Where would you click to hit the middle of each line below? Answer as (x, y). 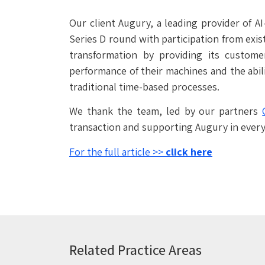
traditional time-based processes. (144, 87)
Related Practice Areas (135, 250)
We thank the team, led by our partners (166, 111)
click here (189, 151)
